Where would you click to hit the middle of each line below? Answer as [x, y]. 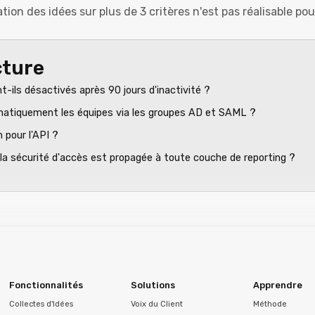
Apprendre [277, 285]
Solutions [153, 285]
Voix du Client [157, 304]
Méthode [270, 304]
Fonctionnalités [46, 285]
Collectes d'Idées [41, 304]
